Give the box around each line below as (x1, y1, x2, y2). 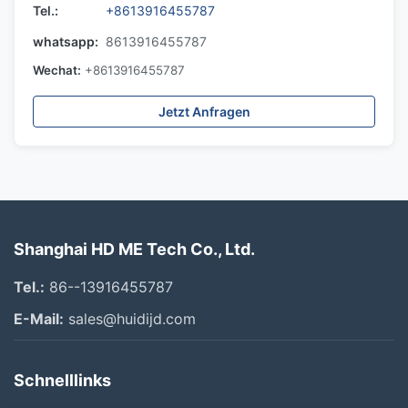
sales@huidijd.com (64, 310, 196, 328)
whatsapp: (33, 34, 98, 49)
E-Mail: (14, 310, 64, 328)
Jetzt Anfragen (158, 104, 250, 119)
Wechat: (33, 63, 81, 77)
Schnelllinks (14, 371, 111, 390)
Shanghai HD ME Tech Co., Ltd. (14, 240, 255, 259)
